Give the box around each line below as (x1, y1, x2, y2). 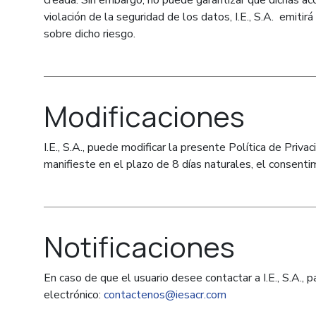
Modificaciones (44, 97, 245, 135)
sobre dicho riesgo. (44, 26, 135, 42)
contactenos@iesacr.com (104, 287, 226, 303)
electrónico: (44, 287, 104, 303)
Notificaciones (44, 227, 235, 266)
